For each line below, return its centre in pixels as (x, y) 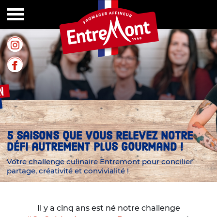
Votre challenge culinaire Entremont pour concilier (100, 161)
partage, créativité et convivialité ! (68, 170)
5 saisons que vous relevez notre (100, 137)
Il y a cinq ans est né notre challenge (108, 208)
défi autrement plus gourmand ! (95, 148)
